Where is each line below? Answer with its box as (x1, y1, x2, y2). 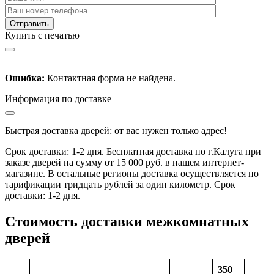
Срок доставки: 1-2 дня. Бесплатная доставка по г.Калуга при (5, 146, 261, 157)
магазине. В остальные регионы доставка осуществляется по (5, 168, 259, 179)
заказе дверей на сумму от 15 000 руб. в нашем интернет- (5, 157, 244, 168)
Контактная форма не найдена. (45, 72, 176, 83)
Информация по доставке (5, 93, 111, 104)
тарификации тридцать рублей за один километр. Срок (5, 179, 235, 190)
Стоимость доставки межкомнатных (5, 213, 249, 229)
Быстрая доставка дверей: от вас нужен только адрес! (5, 125, 227, 136)
